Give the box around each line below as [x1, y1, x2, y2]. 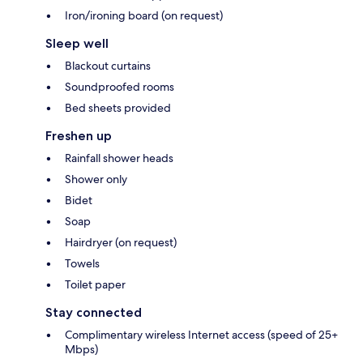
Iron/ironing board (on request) [65, 8, 223, 23]
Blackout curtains [65, 58, 151, 74]
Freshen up [45, 128, 112, 144]
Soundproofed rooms [65, 79, 174, 95]
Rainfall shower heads [65, 151, 173, 166]
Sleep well [45, 36, 109, 52]
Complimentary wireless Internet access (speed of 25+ [65, 327, 338, 343]
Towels [65, 256, 100, 271]
